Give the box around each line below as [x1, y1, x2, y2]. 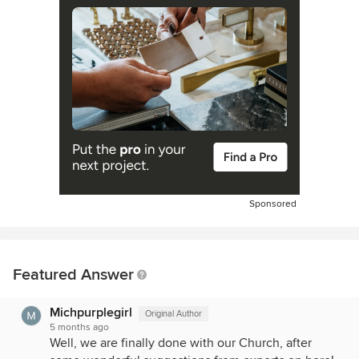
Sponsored [249, 198, 296, 210]
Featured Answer [13, 265, 134, 284]
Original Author [145, 309, 202, 319]
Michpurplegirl [50, 305, 132, 321]
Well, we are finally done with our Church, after [50, 335, 312, 351]
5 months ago [50, 321, 109, 333]
